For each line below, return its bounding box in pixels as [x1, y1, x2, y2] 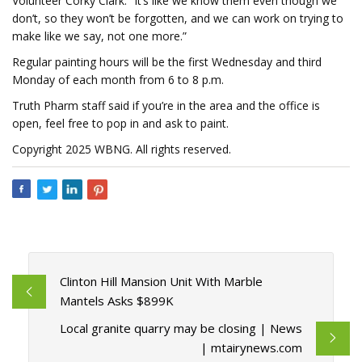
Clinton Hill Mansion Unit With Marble [59, 273, 263, 290]
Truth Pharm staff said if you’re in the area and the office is [12, 98, 320, 113]
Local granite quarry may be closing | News [60, 320, 303, 337]
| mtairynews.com [200, 339, 303, 356]
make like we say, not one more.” [12, 28, 187, 44]
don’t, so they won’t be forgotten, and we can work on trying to [12, 11, 343, 26]
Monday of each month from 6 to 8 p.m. [12, 72, 224, 87]
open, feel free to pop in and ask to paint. [12, 116, 229, 131]
